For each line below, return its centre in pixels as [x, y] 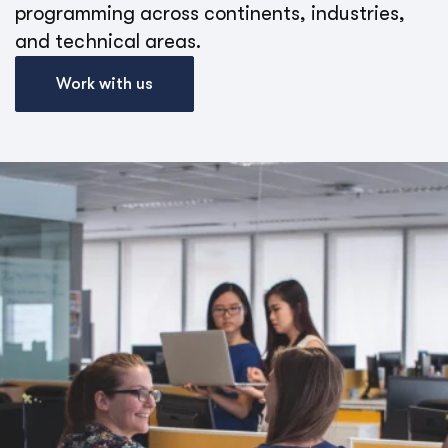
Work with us [104, 84]
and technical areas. [108, 41]
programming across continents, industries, [210, 13]
